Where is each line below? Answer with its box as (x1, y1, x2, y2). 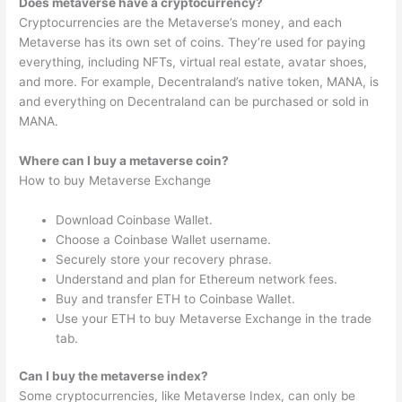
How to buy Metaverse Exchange (19, 172, 212, 188)
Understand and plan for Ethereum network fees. (56, 271, 338, 286)
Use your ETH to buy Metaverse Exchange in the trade (56, 310, 372, 326)
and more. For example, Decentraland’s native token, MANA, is (19, 74, 380, 89)
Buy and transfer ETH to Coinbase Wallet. (56, 291, 296, 306)
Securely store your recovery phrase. (56, 251, 273, 267)
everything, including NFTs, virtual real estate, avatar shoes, (19, 54, 368, 69)
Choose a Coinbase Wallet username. (56, 232, 272, 247)
